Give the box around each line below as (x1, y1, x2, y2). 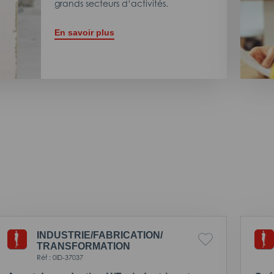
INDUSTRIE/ (37, 229, 93, 240)
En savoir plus (54, 27, 115, 37)
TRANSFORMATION (37, 240, 130, 251)
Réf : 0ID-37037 (37, 253, 83, 262)
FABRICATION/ (93, 229, 163, 240)
